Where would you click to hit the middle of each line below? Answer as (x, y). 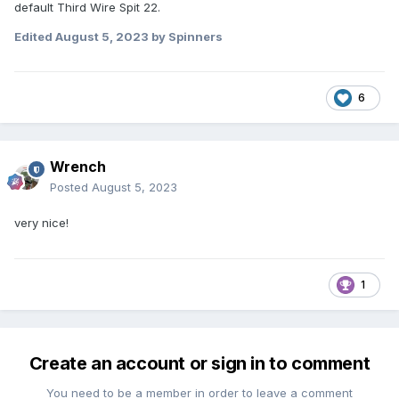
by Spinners (186, 36)
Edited (35, 36)
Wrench (78, 167)
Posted (71, 187)
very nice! (41, 223)
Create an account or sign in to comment (199, 364)
